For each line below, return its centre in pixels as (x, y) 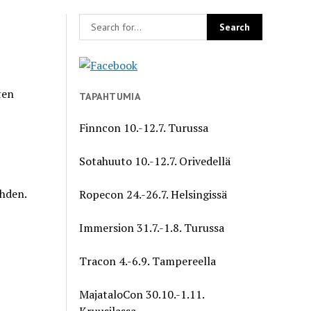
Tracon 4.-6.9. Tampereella (148, 261)
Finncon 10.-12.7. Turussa (144, 127)
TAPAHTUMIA (110, 96)
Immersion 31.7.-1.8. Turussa (152, 227)
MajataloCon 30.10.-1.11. (142, 294)
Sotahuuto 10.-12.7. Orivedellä (155, 161)
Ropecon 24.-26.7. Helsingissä (153, 194)
